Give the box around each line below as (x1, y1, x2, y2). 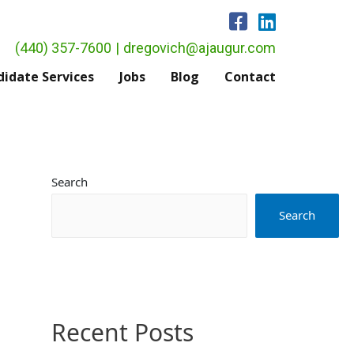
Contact (224, 68, 276, 85)
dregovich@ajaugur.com (122, 40, 276, 56)
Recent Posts (51, 315, 194, 348)
